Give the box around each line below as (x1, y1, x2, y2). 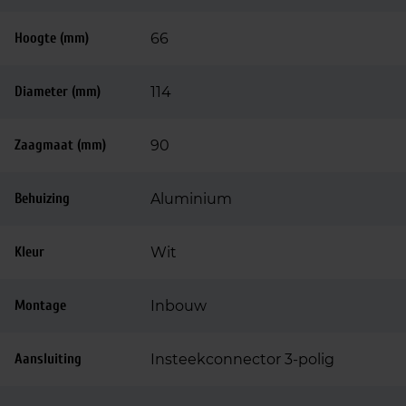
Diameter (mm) (14, 83, 101, 100)
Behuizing (14, 190, 70, 207)
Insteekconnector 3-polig (150, 351, 334, 368)
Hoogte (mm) (14, 30, 89, 46)
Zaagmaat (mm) (14, 137, 106, 153)
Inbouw (150, 297, 207, 314)
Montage (14, 297, 66, 314)
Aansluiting (14, 351, 82, 367)
